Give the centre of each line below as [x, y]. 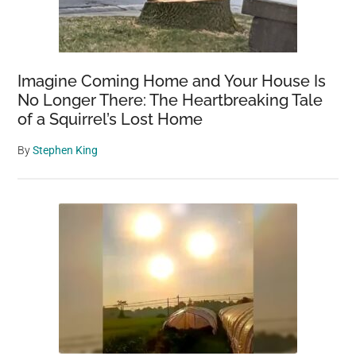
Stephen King [66, 150]
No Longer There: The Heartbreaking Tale [170, 100]
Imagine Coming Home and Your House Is [172, 81]
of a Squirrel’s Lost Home [110, 119]
